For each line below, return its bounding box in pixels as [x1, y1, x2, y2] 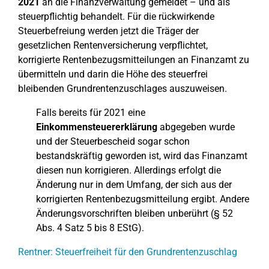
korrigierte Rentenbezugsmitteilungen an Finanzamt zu [18, 54, 249, 65]
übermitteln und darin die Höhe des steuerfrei [18, 68, 208, 80]
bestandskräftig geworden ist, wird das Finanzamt [36, 150, 247, 162]
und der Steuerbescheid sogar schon [36, 136, 190, 147]
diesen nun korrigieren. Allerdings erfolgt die [36, 165, 221, 176]
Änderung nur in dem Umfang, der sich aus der [36, 179, 232, 190]
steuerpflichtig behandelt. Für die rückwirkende [18, 11, 214, 22]
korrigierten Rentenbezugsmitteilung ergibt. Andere [36, 193, 249, 205]
